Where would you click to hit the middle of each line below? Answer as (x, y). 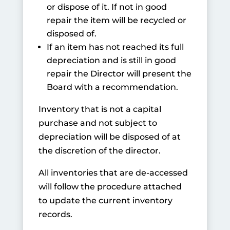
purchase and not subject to (98, 123)
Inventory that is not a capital (100, 109)
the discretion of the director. (99, 151)
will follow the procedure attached (110, 187)
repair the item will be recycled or (116, 20)
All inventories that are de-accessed (113, 173)
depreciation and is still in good (111, 60)
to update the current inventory (105, 200)
